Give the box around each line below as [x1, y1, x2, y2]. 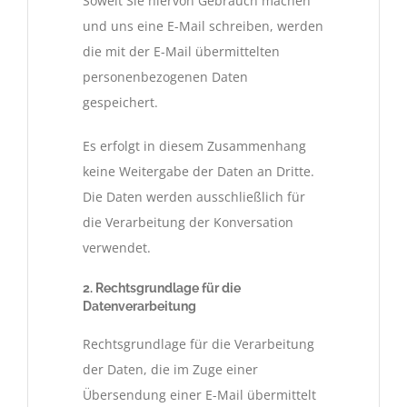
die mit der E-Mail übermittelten [83, 42, 280, 60]
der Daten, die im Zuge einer [83, 361, 258, 379]
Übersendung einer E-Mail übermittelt [83, 386, 316, 404]
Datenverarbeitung [83, 298, 196, 313]
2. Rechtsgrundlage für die [83, 280, 241, 295]
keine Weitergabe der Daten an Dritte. [83, 162, 314, 180]
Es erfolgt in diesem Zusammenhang [83, 136, 306, 154]
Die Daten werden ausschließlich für [83, 187, 305, 205]
